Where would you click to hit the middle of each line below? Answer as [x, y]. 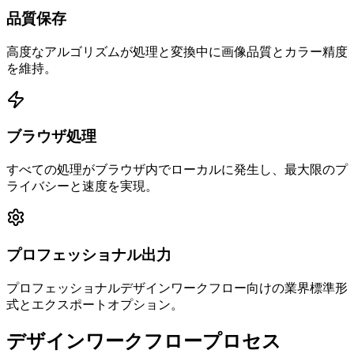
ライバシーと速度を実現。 [82, 186]
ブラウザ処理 [51, 137]
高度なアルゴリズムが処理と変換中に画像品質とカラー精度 [177, 51]
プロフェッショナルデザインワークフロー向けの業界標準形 [177, 288]
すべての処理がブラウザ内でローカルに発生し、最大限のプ [177, 170]
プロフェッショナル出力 [89, 254]
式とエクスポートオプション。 [95, 304]
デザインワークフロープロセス [144, 342]
